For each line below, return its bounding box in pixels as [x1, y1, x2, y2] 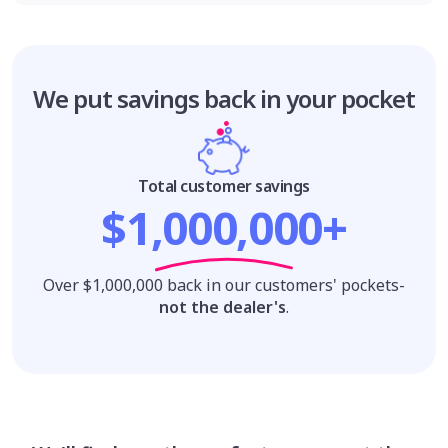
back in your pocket [204, 81, 415, 115]
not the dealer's [159, 295, 286, 318]
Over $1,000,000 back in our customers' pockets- [43, 273, 405, 296]
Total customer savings [138, 174, 310, 197]
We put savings [33, 81, 205, 115]
